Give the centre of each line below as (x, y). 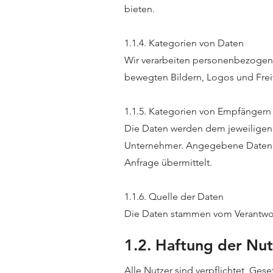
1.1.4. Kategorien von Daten (184, 43)
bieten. (140, 9)
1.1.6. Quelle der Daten (174, 197)
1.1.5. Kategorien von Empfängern (198, 111)
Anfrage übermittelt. (168, 162)
